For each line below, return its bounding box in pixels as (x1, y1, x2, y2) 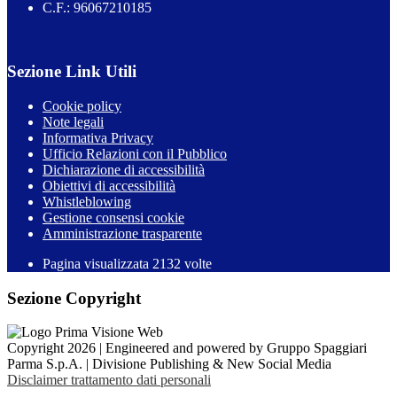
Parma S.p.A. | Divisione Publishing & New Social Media (7, 356, 331, 372)
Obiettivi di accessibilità (43, 178, 175, 193)
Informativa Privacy (43, 130, 153, 145)
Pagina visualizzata (43, 256, 152, 271)
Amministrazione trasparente (43, 226, 202, 241)
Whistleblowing (43, 194, 131, 209)
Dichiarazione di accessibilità (43, 162, 205, 177)
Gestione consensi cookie (43, 210, 184, 225)
